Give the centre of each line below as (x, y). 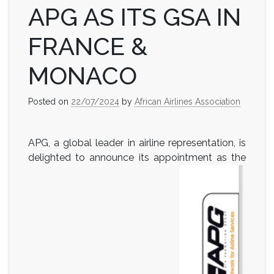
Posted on (50, 101)
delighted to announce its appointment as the (137, 157)
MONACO (83, 75)
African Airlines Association (187, 101)
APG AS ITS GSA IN (135, 17)
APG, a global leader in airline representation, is (137, 143)
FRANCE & (88, 46)
